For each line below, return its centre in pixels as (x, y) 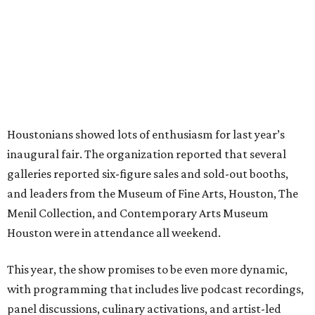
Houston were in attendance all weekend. (114, 233)
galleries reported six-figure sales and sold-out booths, (148, 174)
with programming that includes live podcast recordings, (155, 289)
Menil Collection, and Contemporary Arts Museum (138, 213)
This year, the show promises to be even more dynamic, (147, 270)
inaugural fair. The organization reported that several (147, 154)
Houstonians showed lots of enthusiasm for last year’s (146, 135)
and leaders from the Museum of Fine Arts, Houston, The (153, 194)
